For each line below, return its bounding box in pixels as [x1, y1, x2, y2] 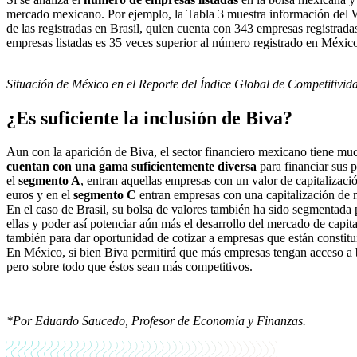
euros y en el [6, 188, 73, 202]
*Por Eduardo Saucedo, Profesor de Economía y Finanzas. [6, 314, 306, 328]
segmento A [18, 174, 80, 188]
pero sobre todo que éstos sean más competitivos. [6, 260, 253, 274]
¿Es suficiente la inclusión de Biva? [6, 108, 292, 129]
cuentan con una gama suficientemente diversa [6, 159, 257, 174]
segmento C [73, 188, 136, 202]
